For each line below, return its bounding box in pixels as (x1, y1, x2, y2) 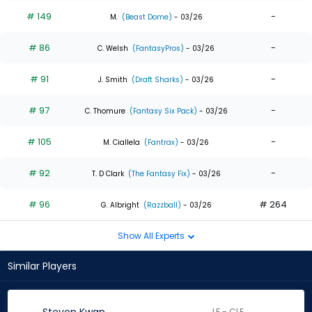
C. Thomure (84, 105, 125, 116)
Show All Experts (117, 229, 187, 242)
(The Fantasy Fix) (125, 168, 190, 179)
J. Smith (98, 74, 127, 85)
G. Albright (100, 199, 139, 210)
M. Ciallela (103, 136, 140, 148)
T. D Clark (91, 168, 124, 179)
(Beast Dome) (119, 11, 172, 22)
